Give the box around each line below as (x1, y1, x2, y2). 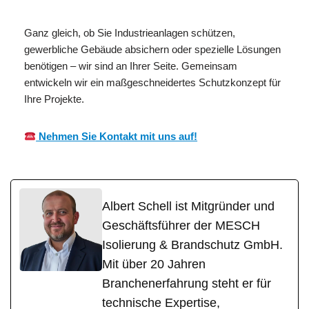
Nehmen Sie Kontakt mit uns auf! (36, 130, 198, 143)
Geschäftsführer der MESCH (102, 219, 260, 233)
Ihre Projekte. (24, 93, 84, 106)
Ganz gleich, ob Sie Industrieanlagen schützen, (24, 27, 235, 39)
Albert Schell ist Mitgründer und (102, 199, 275, 214)
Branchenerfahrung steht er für (102, 277, 271, 291)
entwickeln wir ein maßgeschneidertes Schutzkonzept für (24, 77, 281, 89)
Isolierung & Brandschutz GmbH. (102, 238, 283, 252)
